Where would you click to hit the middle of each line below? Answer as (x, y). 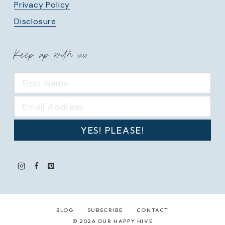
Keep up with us (51, 55)
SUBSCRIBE (105, 210)
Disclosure (35, 22)
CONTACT (152, 210)
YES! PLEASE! (113, 131)
